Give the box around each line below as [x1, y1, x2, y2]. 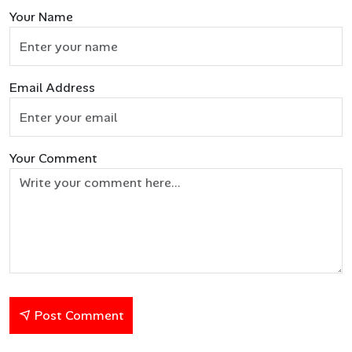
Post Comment [31, 307, 124, 324]
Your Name [9, 9, 73, 26]
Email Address [9, 79, 95, 97]
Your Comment [9, 150, 97, 167]
